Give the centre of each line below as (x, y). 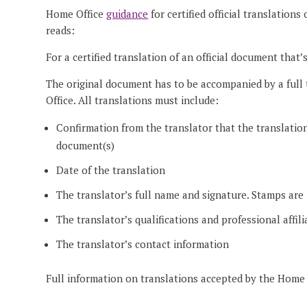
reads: (61, 30)
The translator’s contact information (143, 244)
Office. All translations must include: (133, 100)
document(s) (86, 146)
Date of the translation (111, 170)
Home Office (76, 14)
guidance (127, 14)
